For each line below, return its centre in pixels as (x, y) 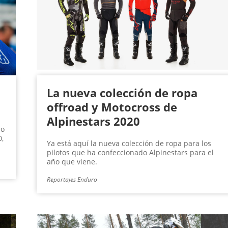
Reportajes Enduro (72, 180)
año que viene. (72, 162)
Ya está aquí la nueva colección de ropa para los (129, 144)
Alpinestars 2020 (93, 121)
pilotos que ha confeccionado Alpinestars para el (130, 153)
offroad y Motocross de (112, 107)
